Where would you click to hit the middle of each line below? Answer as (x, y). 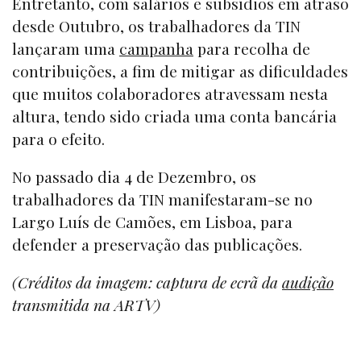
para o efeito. (58, 138)
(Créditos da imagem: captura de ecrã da (147, 282)
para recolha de (252, 48)
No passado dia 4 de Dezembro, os (134, 176)
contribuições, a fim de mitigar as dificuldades (180, 71)
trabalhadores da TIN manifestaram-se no (162, 199)
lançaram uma (66, 48)
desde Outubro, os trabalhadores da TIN (156, 25)
